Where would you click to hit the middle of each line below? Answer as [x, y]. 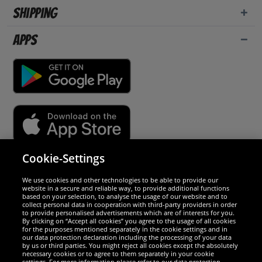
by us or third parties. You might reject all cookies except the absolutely [130, 245]
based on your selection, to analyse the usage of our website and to [125, 196]
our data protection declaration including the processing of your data [127, 237]
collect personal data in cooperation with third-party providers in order [130, 204]
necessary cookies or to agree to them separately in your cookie [118, 254]
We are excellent [131, 195]
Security [35, 170]
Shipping [35, 13]
